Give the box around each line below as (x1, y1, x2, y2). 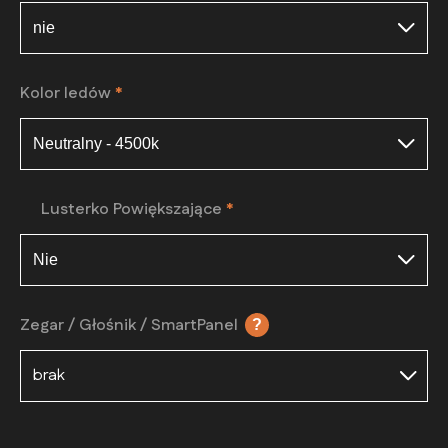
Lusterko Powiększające (41, 198, 227, 222)
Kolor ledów (20, 82, 115, 106)
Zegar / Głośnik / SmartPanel (20, 314, 242, 338)
